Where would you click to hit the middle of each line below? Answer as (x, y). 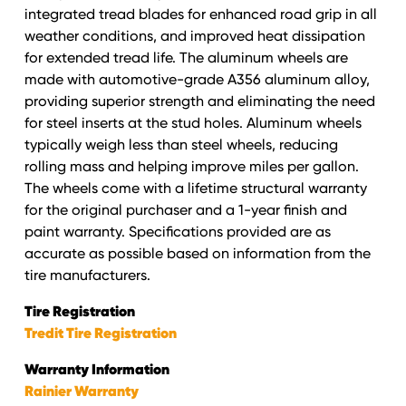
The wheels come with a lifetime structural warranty (195, 188)
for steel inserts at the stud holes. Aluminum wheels (193, 123)
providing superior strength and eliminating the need (199, 101)
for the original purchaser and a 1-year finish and (185, 210)
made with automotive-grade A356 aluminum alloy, (197, 80)
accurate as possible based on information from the (197, 254)
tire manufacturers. (87, 275)
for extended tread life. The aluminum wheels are (186, 58)
